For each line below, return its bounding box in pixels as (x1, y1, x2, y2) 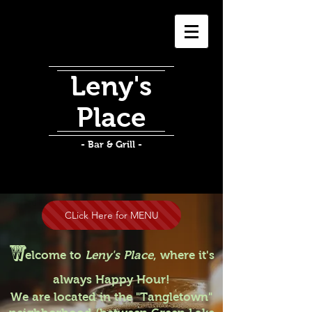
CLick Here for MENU (64, 209, 159, 221)
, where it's (153, 249, 214, 262)
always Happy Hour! (53, 273, 170, 286)
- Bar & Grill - (81, 139, 142, 150)
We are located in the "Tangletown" (10, 290, 212, 304)
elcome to (24, 249, 85, 262)
